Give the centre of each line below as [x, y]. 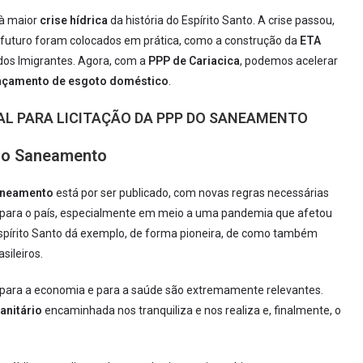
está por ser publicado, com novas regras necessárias [191, 193]
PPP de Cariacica [194, 61]
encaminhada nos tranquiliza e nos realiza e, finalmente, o [192, 310]
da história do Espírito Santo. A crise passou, [221, 20]
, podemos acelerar [289, 61]
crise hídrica [74, 20]
